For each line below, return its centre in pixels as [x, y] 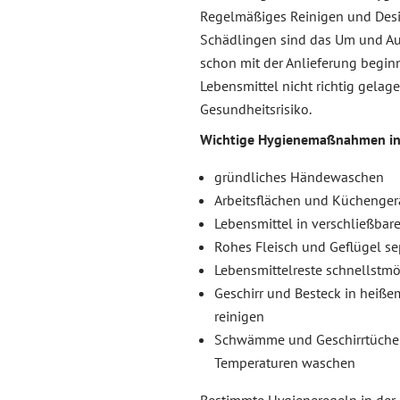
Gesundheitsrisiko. [256, 108]
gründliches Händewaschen [299, 176]
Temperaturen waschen [285, 362]
